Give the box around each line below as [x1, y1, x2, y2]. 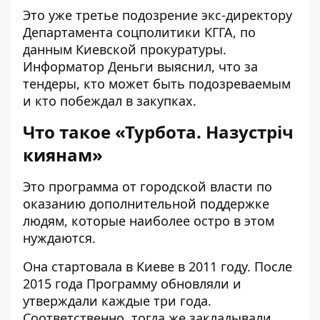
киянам [23, 143, 92, 166]
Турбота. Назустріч [125, 120, 294, 144]
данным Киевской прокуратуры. [23, 41, 226, 58]
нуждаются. [23, 229, 96, 246]
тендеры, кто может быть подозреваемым [23, 75, 291, 92]
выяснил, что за [154, 58, 258, 75]
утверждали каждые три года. [23, 292, 211, 309]
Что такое [23, 120, 115, 144]
